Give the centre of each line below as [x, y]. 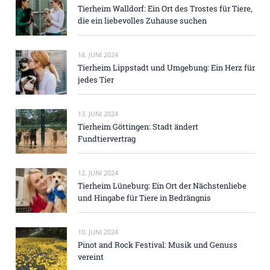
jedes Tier [96, 79]
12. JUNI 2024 [98, 173]
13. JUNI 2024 [98, 114]
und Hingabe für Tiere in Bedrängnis [144, 198]
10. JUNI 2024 [98, 232]
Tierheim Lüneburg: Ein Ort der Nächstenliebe [162, 186]
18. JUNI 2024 [98, 54]
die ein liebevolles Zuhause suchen [142, 20]
